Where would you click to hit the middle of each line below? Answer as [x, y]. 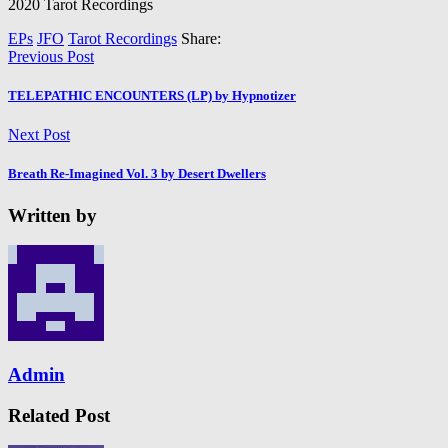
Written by [52, 215]
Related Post [59, 415]
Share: [201, 38]
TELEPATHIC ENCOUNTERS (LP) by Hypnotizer [152, 95]
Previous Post [51, 56]
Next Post [39, 135]
